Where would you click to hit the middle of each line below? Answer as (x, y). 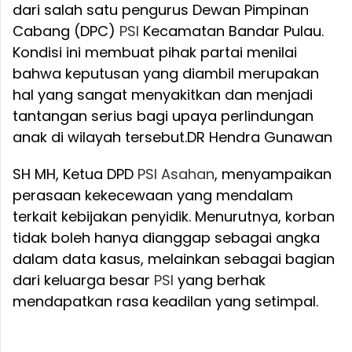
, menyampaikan (273, 174)
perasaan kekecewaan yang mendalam (153, 196)
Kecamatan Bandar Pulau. (231, 31)
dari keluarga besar (83, 280)
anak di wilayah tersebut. (100, 137)
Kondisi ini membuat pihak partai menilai (155, 53)
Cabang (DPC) (66, 31)
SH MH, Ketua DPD (75, 174)
